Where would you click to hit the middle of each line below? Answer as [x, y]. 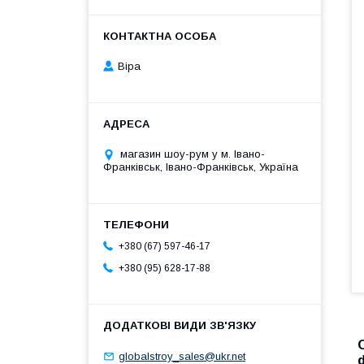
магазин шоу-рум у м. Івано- [193, 154]
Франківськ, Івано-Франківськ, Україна [201, 167]
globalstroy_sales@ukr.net [182, 356]
